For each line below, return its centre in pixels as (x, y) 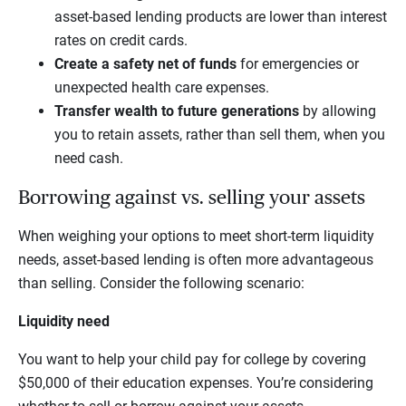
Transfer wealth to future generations (179, 111)
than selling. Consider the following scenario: (167, 284)
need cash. (91, 159)
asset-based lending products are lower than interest (221, 17)
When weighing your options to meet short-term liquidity (196, 237)
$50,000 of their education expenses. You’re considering (196, 383)
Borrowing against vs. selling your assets (194, 198)
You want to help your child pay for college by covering (192, 360)
